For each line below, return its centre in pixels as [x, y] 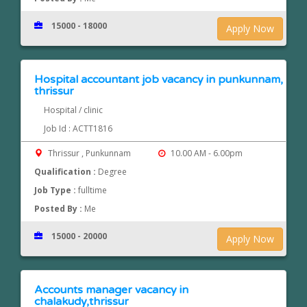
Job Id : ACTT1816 [78, 129]
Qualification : [66, 172]
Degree [113, 172]
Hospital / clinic [73, 110]
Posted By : [60, 209]
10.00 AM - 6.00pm [205, 153]
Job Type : [57, 191]
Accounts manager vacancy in [112, 290]
